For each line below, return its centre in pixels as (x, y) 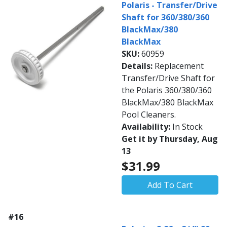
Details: (138, 66)
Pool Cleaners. (149, 115)
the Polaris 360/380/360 (167, 90)
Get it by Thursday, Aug (170, 139)
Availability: (147, 127)
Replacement (179, 66)
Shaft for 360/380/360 (165, 17)
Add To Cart (170, 185)
